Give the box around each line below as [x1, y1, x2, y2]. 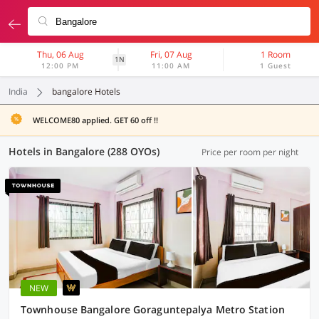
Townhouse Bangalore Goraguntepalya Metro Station [21, 303, 285, 316]
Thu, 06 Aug [36, 48, 84, 61]
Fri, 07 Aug [150, 48, 192, 61]
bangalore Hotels [52, 85, 120, 98]
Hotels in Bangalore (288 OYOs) [9, 145, 159, 158]
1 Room [261, 48, 291, 61]
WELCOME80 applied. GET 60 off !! [33, 115, 158, 125]
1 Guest [260, 61, 292, 70]
